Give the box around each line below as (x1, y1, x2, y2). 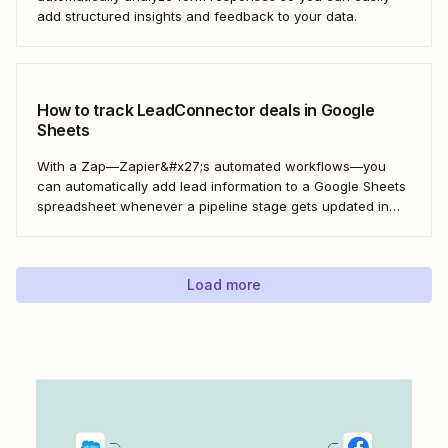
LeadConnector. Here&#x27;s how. (37, 217, 254, 234)
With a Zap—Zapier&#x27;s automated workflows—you (37, 157, 386, 174)
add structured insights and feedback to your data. (37, 7, 357, 24)
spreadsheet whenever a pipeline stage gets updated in (37, 197, 389, 214)
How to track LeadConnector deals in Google (37, 99, 375, 120)
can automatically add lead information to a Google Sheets (37, 177, 406, 194)
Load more (187, 275, 261, 293)
